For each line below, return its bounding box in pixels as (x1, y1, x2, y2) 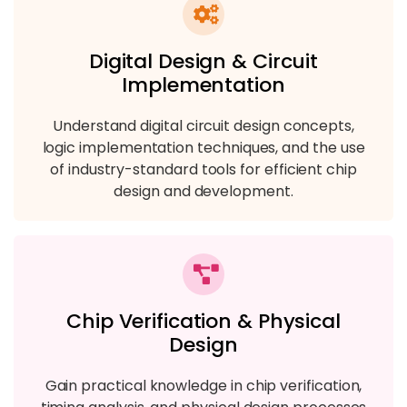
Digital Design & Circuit (88, 46, 319, 75)
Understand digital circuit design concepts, (53, 114, 354, 136)
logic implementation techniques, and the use (42, 136, 365, 158)
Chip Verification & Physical (66, 306, 341, 335)
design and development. (114, 180, 293, 202)
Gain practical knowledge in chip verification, (45, 374, 362, 396)
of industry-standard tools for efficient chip (50, 158, 357, 180)
